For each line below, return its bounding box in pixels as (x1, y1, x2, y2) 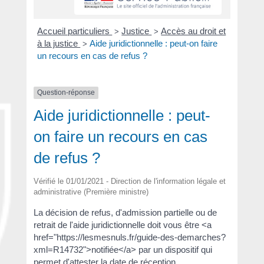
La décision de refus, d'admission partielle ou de (33, 207, 217, 217)
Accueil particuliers (37, 26, 113, 37)
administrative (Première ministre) (33, 187, 148, 196)
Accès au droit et (161, 26, 226, 37)
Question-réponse (37, 88, 95, 97)
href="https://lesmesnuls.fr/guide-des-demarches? (33, 232, 226, 242)
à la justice (37, 38, 81, 49)
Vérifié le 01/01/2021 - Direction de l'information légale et (33, 176, 226, 186)
